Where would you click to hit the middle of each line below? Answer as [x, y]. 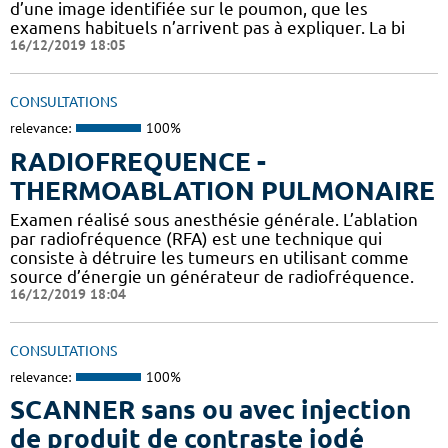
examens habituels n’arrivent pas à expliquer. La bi [207, 28]
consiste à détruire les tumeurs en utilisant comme [209, 257]
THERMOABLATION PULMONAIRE [222, 190]
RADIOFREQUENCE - [138, 161]
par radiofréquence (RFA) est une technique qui [196, 238]
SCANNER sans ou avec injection [210, 410]
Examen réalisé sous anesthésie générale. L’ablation [214, 219]
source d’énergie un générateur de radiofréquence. [212, 276]
